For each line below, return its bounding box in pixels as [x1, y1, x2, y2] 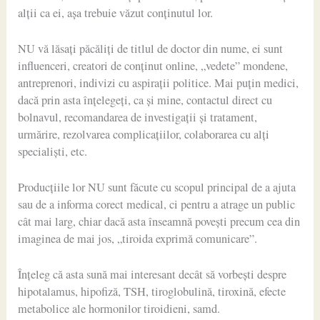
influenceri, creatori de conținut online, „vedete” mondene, [18, 57, 289, 74]
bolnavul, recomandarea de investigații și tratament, [18, 109, 258, 125]
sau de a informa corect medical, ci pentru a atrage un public [18, 196, 296, 213]
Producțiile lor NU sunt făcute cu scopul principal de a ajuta [18, 179, 296, 196]
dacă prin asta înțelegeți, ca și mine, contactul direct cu [18, 91, 273, 108]
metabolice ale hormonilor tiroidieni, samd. [18, 301, 221, 317]
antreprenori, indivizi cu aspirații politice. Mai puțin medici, [18, 74, 299, 91]
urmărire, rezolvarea [18, 126, 114, 142]
